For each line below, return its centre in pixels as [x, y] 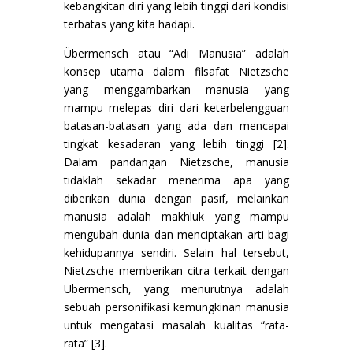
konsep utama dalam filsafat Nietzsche [176, 71]
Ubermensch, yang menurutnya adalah [176, 288]
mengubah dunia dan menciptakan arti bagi [176, 234]
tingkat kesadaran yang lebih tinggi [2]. [176, 143]
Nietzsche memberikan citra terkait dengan [176, 270]
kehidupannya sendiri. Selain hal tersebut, [176, 252]
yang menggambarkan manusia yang [176, 89]
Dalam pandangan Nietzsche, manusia [176, 162]
